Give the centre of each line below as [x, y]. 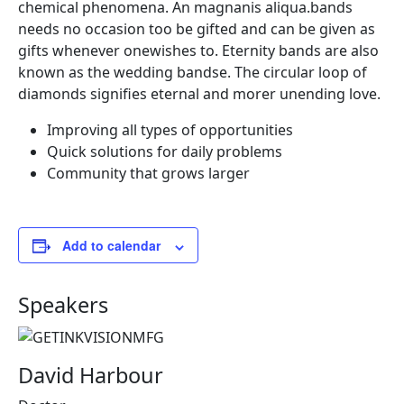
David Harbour [91, 376]
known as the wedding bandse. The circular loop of [193, 73]
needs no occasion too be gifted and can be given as [197, 29]
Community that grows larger [148, 174]
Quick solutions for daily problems [165, 152]
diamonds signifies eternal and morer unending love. [199, 94]
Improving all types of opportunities [170, 130]
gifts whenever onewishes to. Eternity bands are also [198, 51]
